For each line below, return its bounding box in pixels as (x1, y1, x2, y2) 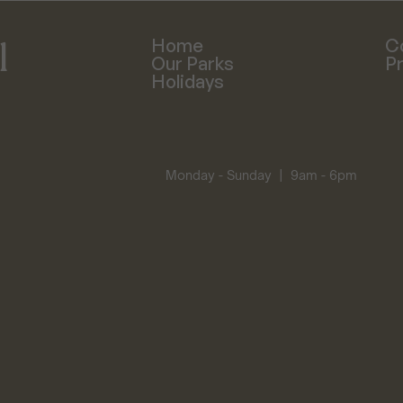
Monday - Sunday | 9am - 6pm (166, 166, 357, 183)
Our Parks (151, 52, 234, 75)
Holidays (151, 70, 224, 93)
